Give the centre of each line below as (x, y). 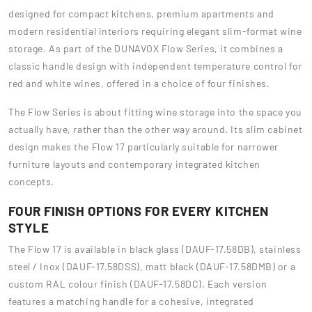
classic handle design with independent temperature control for (155, 65)
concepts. (32, 181)
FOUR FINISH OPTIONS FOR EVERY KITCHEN (139, 210)
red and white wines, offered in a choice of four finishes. (139, 83)
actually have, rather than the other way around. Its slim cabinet (156, 129)
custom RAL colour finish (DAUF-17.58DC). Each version (138, 283)
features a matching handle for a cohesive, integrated (131, 301)
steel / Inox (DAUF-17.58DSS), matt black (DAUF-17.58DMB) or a (152, 266)
